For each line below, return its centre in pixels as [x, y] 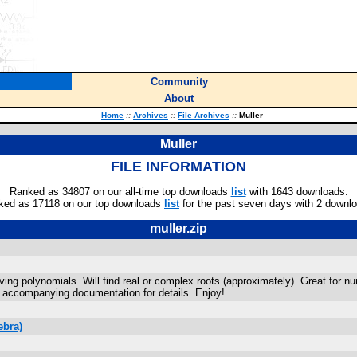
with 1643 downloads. [297, 192]
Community [179, 82]
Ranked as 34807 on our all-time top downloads [120, 192]
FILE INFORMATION [178, 167]
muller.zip [178, 228]
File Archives [204, 115]
